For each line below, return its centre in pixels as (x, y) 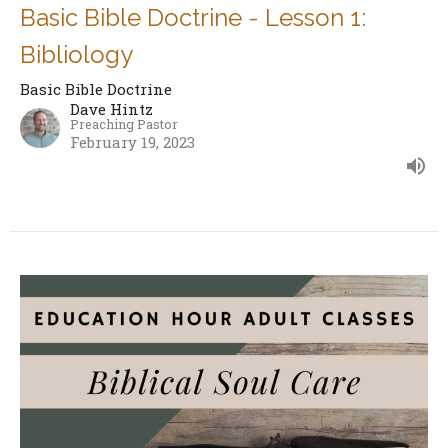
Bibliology (76, 55)
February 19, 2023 (132, 142)
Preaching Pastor (124, 124)
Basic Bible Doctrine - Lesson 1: (193, 18)
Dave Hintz (111, 109)
